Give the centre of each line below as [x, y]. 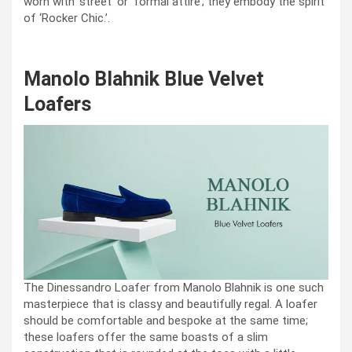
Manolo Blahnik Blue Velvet [144, 79]
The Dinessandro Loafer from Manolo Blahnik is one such [174, 288]
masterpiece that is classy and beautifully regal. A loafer [170, 304]
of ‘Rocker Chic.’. [67, 18]
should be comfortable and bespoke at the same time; [166, 321]
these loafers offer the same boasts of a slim [146, 337]
